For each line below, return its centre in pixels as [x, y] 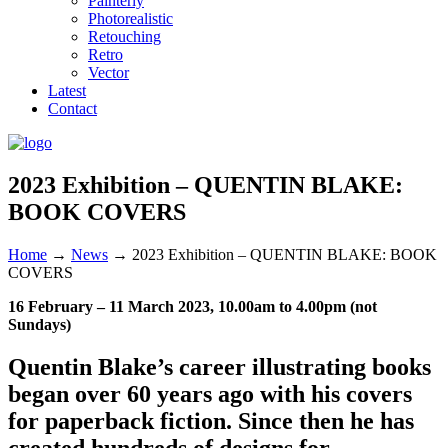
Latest [67, 90]
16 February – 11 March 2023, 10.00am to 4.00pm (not [192, 306]
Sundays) [39, 324]
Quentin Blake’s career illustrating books [219, 366]
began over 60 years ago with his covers [210, 393]
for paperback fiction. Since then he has [211, 420]
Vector [108, 72]
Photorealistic [130, 18]
